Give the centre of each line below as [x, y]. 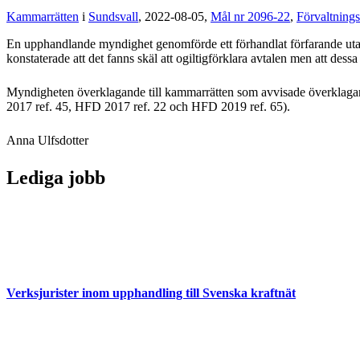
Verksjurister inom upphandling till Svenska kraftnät [151, 293]
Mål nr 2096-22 [250, 16]
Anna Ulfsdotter [47, 140]
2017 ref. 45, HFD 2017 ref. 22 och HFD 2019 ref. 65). [148, 106]
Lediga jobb [56, 177]
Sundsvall [113, 16]
